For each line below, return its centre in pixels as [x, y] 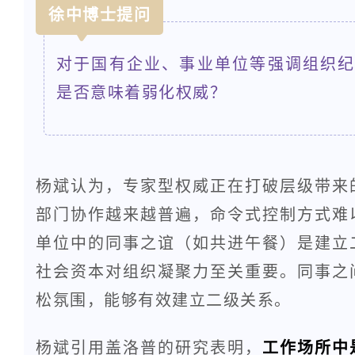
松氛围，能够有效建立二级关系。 [164, 300]
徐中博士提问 [99, 15]
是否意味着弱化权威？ [141, 92]
